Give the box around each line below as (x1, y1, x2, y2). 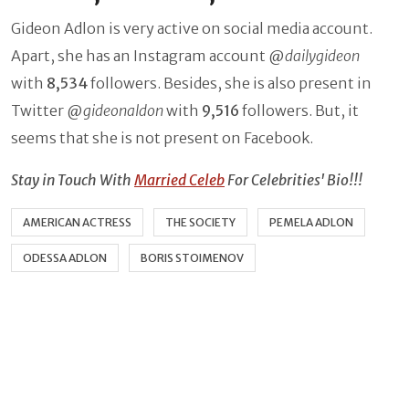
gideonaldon (83, 101, 166, 121)
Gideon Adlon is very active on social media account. (11, 19, 372, 38)
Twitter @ (11, 101, 83, 121)
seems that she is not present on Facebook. (11, 129, 313, 148)
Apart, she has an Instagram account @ (11, 47, 285, 66)
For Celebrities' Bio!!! (225, 171, 362, 190)
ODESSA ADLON (23, 251, 107, 266)
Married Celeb (134, 171, 225, 190)
